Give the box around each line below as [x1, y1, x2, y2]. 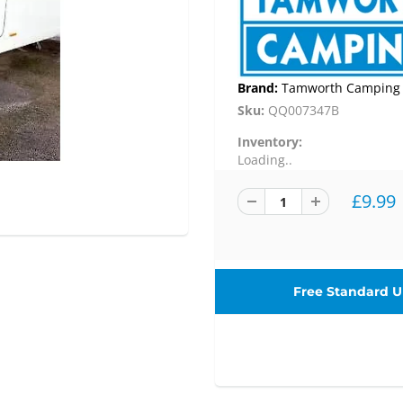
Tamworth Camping [282, 79, 400, 97]
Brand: [237, 79, 282, 97]
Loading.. [237, 151, 292, 169]
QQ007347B [268, 102, 339, 120]
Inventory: [237, 133, 302, 151]
